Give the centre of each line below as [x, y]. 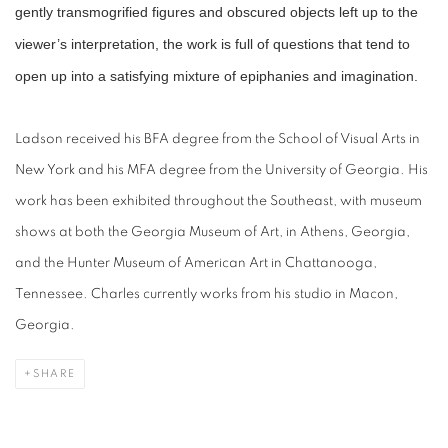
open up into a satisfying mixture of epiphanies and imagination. [216, 76]
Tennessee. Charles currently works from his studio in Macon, [206, 294]
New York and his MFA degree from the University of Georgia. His [221, 170]
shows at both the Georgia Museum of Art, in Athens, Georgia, [212, 232]
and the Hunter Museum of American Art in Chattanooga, [196, 263]
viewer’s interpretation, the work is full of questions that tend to [212, 44]
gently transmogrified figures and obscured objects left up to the [216, 12]
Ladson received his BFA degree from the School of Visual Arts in [217, 139]
